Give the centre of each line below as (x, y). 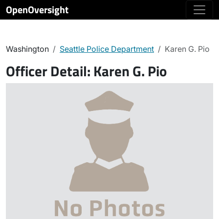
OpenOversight (37, 10)
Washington (27, 49)
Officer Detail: (50, 71)
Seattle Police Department (107, 49)
